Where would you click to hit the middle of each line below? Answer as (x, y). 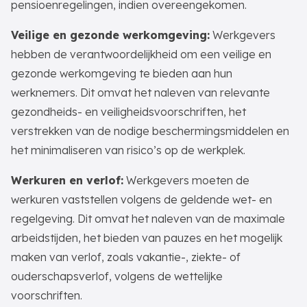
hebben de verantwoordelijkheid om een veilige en (141, 54)
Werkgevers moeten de (186, 180)
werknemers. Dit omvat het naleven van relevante (140, 93)
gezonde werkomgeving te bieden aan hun (122, 73)
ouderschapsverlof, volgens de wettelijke (117, 276)
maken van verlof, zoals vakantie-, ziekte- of (126, 257)
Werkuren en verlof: (67, 180)
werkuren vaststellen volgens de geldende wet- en (142, 199)
